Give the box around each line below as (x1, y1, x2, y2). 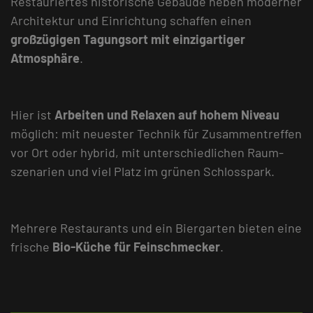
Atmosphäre (10, 50, 80, 66)
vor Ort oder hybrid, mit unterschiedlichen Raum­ (10, 144, 284, 160)
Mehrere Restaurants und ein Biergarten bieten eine (10, 219, 302, 235)
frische (10, 238, 52, 254)
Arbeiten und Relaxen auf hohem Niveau (54, 106, 279, 122)
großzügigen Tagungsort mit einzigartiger (10, 31, 245, 47)
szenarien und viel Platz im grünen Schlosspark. (10, 163, 275, 179)
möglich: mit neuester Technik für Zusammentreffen (10, 125, 302, 141)
